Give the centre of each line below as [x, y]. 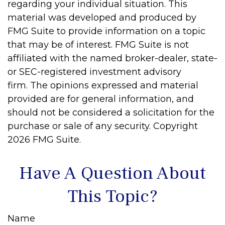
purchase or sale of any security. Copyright [103, 126]
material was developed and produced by [102, 18]
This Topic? [113, 196]
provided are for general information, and [101, 99]
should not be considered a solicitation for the [111, 113]
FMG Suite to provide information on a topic [106, 31]
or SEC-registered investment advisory [94, 72]
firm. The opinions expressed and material [103, 85]
